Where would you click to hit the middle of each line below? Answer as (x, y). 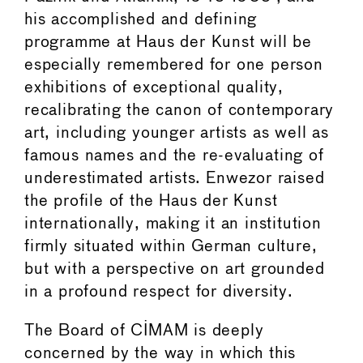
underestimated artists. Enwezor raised (175, 178)
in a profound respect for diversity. (159, 292)
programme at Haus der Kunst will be (168, 42)
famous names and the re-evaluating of (174, 156)
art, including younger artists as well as (177, 133)
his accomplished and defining (141, 19)
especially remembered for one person (174, 65)
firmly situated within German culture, (171, 246)
